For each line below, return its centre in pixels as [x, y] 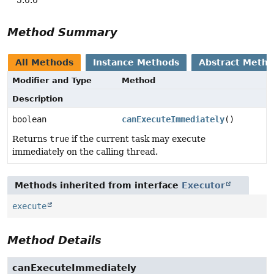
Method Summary [62, 32]
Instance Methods [136, 63]
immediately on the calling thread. [85, 152]
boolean [29, 120]
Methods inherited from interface [98, 186]
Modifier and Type [52, 81]
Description [38, 99]
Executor [203, 186]
